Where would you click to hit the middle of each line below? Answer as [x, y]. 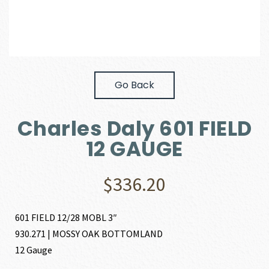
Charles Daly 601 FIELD [134, 129]
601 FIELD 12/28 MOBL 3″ [66, 218]
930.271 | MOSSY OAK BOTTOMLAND [89, 234]
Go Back [134, 85]
